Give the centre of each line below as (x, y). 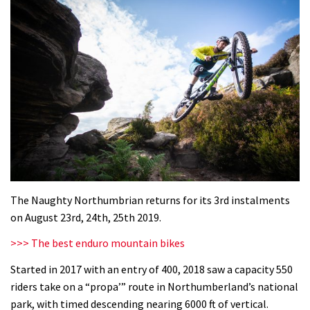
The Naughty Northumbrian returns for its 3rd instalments (150, 200)
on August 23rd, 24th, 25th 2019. (86, 217)
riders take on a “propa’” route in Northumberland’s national (154, 286)
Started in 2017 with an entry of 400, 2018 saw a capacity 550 (152, 269)
